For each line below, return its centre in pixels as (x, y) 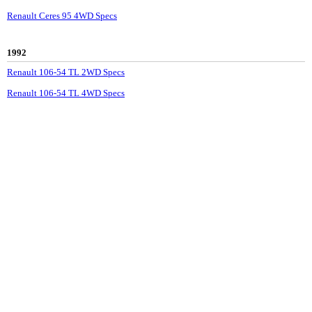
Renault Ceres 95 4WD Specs (62, 16)
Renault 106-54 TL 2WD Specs (66, 72)
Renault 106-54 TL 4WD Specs (66, 93)
